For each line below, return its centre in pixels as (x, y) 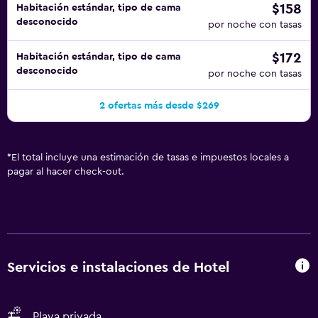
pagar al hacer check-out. (66, 172)
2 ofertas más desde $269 (159, 106)
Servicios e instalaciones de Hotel (118, 267)
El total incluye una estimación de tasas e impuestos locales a (150, 158)
